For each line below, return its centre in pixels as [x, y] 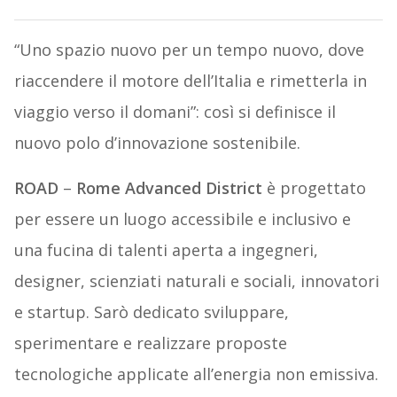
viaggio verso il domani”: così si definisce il [175, 112]
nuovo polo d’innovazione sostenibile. [157, 143]
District [234, 188]
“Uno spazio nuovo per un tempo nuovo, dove [189, 50]
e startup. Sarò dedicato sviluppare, [151, 312]
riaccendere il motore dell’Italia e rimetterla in [190, 81]
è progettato [314, 188]
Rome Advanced [138, 188]
